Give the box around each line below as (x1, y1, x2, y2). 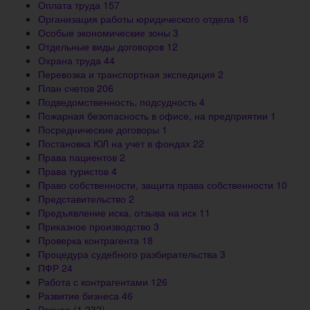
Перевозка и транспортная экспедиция (38, 66, 218, 81)
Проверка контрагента (38, 232, 142, 247)
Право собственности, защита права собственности (38, 177, 276, 192)
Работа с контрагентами (38, 274, 151, 289)
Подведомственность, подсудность (38, 94, 199, 109)
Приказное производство (38, 219, 154, 233)
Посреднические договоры (38, 122, 162, 136)
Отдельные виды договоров (38, 39, 167, 53)
